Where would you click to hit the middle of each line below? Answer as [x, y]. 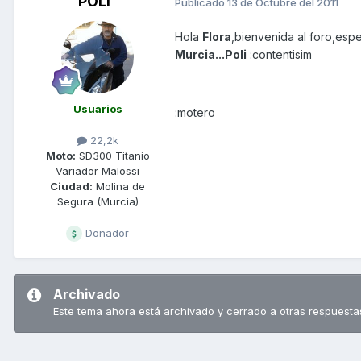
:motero [195, 113]
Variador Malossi [98, 171]
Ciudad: [71, 187]
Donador [106, 233]
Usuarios [98, 109]
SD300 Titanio [112, 156]
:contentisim [279, 55]
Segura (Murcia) [98, 202]
